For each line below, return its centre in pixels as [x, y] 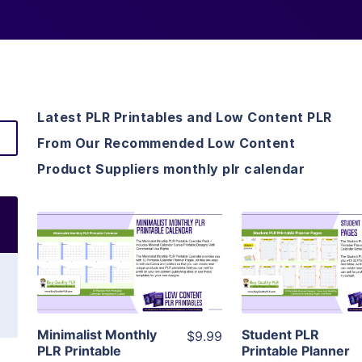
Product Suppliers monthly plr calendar [171, 169]
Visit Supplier [130, 286]
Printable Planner [296, 351]
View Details [130, 240]
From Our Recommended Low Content [166, 143]
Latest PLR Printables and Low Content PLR [185, 118]
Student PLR [281, 335]
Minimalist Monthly [97, 335]
